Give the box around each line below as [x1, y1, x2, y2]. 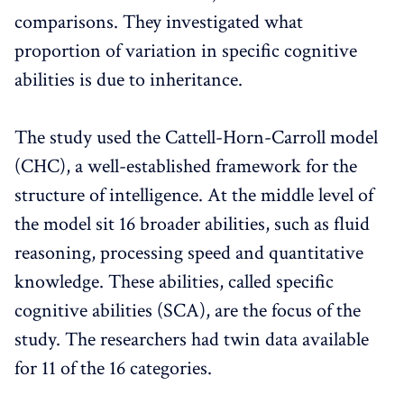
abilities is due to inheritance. [14, 66, 243, 93]
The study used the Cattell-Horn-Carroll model [14, 124, 378, 151]
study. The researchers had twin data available [14, 326, 369, 353]
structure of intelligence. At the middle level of [14, 181, 373, 208]
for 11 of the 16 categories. [14, 354, 212, 381]
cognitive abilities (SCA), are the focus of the [14, 297, 361, 324]
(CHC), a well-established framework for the [14, 152, 357, 179]
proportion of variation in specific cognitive [14, 37, 357, 64]
